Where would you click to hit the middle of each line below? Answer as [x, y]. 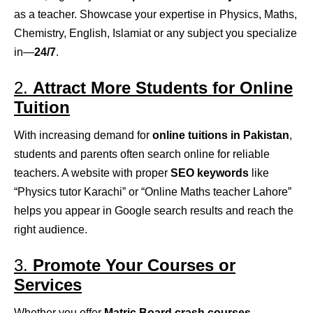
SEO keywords [210, 173]
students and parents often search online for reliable [142, 154]
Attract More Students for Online [163, 88]
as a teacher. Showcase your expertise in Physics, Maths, [155, 15]
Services [48, 285]
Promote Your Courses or [134, 265]
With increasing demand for [83, 136]
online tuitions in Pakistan [221, 136]
